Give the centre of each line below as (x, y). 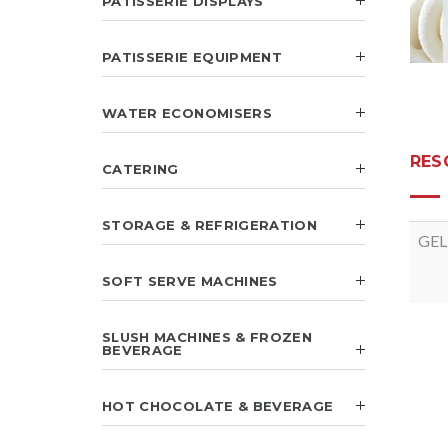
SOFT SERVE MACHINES (190, 281)
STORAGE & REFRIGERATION (210, 225)
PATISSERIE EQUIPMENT (192, 57)
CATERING (140, 169)
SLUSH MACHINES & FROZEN (207, 337)
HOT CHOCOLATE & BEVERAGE (218, 406)
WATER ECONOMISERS (187, 113)
